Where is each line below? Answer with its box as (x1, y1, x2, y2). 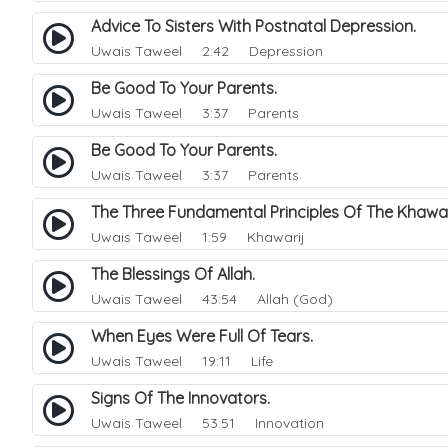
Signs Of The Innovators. (91, 388, 282, 408)
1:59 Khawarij (186, 228, 305, 246)
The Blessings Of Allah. (91, 264, 267, 284)
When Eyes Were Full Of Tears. (91, 326, 325, 346)
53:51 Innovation (186, 414, 324, 432)
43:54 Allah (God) (186, 290, 333, 308)
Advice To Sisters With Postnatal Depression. (91, 16, 428, 36)
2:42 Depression (186, 42, 323, 60)
